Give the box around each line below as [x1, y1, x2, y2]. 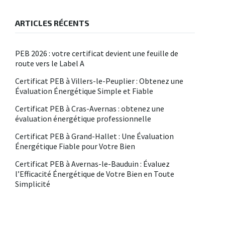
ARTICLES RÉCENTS [15, 18, 89, 28]
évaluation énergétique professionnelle [15, 113, 151, 124]
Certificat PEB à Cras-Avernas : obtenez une [15, 103, 164, 114]
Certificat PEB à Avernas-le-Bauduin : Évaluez [15, 158, 170, 169]
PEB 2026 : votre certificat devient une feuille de [15, 48, 178, 58]
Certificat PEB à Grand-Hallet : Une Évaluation [15, 131, 174, 141]
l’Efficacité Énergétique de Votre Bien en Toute [15, 168, 174, 179]
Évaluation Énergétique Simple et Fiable [15, 85, 153, 96]
